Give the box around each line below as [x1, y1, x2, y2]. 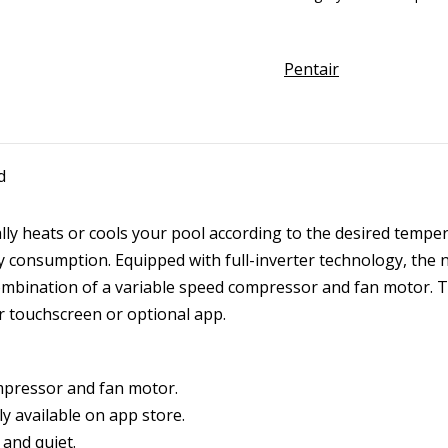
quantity [283, 177, 345, 199]
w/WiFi [283, 150, 332, 172]
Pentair [284, 58, 339, 80]
